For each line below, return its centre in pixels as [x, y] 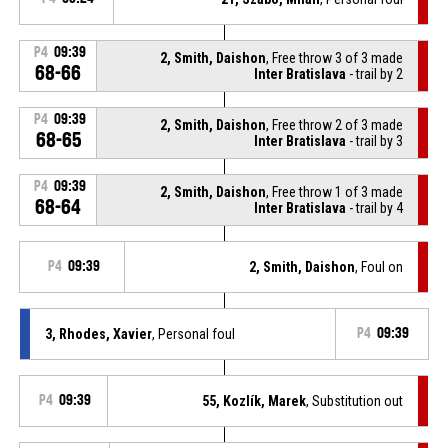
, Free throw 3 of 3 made [335, 57]
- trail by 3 [375, 140]
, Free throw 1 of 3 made [335, 191]
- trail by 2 [375, 73]
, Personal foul [193, 333]
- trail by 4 [375, 207]
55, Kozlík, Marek [254, 400]
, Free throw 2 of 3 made [335, 124]
